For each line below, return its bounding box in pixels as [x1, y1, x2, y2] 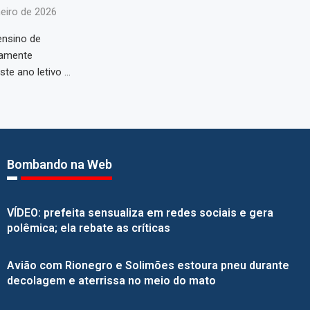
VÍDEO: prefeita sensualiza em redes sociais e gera [6, 206, 273, 220]
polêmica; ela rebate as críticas [6, 221, 170, 235]
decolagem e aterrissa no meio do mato [6, 274, 216, 288]
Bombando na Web [6, 157, 112, 172]
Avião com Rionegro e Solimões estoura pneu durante [6, 259, 289, 273]
